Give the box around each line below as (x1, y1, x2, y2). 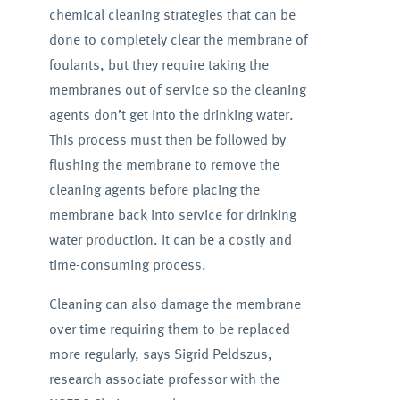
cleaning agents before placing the (48, 179, 260, 200)
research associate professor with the (48, 368, 279, 389)
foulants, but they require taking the (48, 54, 269, 75)
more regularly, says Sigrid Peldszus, (48, 343, 272, 364)
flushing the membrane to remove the (48, 154, 279, 175)
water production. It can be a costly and (48, 229, 292, 250)
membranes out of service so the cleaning (48, 79, 306, 100)
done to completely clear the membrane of (48, 29, 308, 50)
